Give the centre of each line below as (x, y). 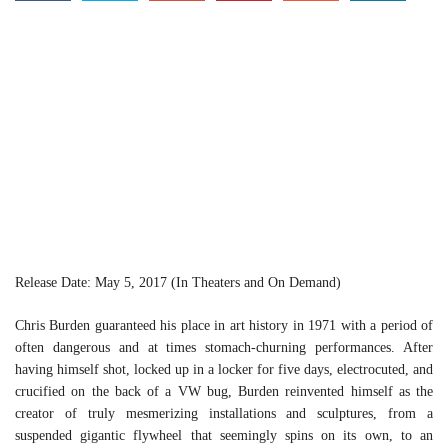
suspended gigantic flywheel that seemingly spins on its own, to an (224, 436)
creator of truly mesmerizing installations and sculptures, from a (224, 414)
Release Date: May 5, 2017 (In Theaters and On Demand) (178, 283)
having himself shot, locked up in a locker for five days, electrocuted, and (224, 370)
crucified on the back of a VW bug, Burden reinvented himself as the (224, 392)
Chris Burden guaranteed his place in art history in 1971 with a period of (224, 326)
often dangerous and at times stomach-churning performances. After (224, 348)
